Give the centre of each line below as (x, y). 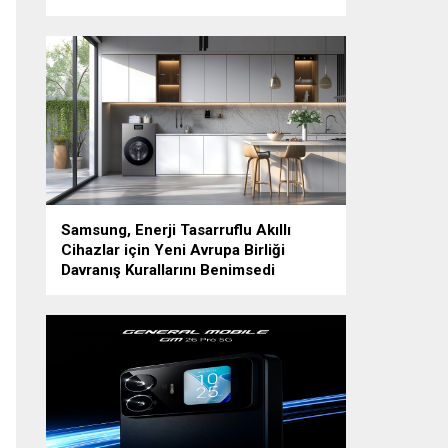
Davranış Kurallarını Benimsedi (168, 269)
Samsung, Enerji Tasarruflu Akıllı (176, 229)
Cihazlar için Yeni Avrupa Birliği (173, 249)
